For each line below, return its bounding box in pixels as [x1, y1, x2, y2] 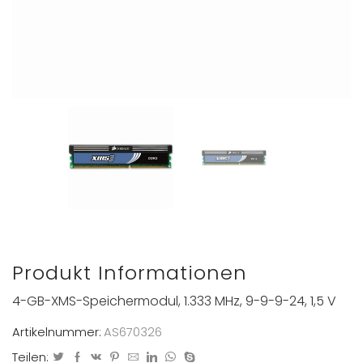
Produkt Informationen [12, 259, 247, 287]
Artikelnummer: [12, 323, 101, 341]
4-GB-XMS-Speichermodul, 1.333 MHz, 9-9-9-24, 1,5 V [12, 291, 336, 310]
